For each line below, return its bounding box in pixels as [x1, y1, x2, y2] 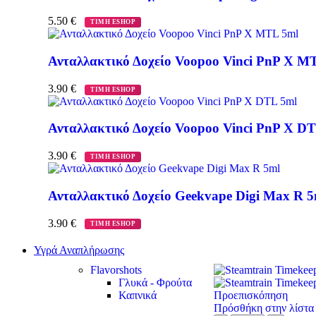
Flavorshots [90, 263, 142, 276]
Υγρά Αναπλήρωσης [34, 243, 124, 256]
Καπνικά [119, 288, 157, 301]
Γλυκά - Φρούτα [119, 276, 192, 288]
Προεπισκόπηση [214, 288, 288, 301]
